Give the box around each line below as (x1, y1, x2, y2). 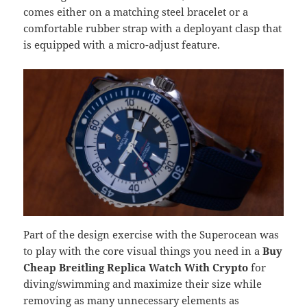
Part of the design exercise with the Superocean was (23, 227, 280, 241)
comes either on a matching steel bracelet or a (23, 5, 249, 19)
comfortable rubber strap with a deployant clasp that (23, 21, 282, 36)
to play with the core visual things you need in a (23, 243, 263, 258)
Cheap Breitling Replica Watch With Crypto (23, 260, 249, 274)
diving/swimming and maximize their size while (23, 276, 262, 291)
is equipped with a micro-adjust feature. (23, 38, 221, 52)
